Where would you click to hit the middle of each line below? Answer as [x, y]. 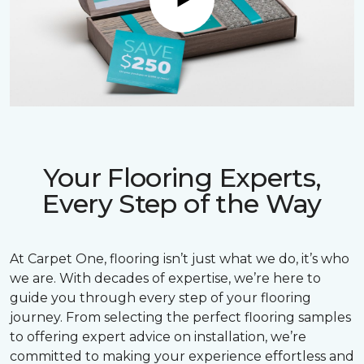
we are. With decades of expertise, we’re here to [165, 279]
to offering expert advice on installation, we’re [158, 337]
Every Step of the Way [182, 204]
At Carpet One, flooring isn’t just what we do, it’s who [180, 259]
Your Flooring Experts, [182, 178]
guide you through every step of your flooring [160, 298]
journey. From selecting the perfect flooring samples [180, 318]
